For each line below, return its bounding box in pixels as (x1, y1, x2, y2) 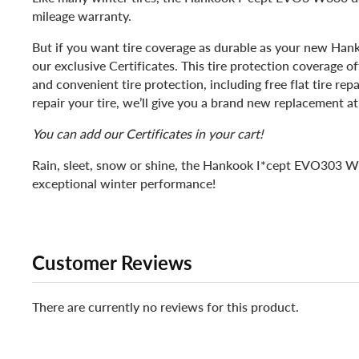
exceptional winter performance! (32, 174, 216, 193)
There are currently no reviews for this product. (32, 297, 299, 317)
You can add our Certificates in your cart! (32, 124, 263, 143)
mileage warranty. (32, 6, 131, 26)
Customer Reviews (32, 249, 192, 276)
